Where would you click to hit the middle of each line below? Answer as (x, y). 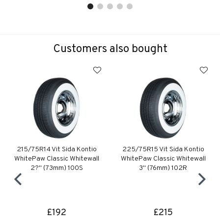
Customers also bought (110, 50)
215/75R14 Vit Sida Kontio (56, 150)
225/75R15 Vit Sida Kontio (163, 150)
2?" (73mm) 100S (56, 168)
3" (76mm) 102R (163, 168)
